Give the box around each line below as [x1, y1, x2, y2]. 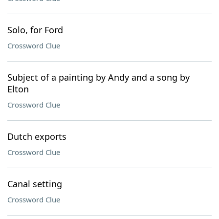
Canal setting [7, 178, 62, 190]
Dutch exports [7, 131, 66, 142]
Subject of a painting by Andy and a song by [7, 71, 190, 83]
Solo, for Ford [7, 24, 63, 36]
